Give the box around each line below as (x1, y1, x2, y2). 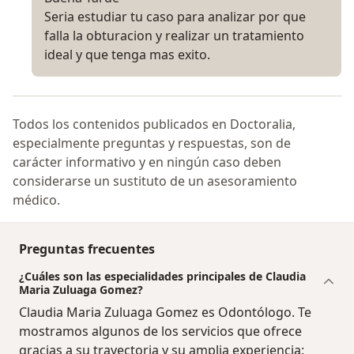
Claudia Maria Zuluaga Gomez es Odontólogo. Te (19, 303, 311, 322)
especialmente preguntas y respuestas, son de (13, 134, 291, 153)
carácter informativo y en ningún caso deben (13, 153, 281, 171)
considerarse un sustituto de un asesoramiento (13, 172, 297, 190)
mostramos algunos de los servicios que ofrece (19, 322, 302, 341)
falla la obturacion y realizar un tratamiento (44, 27, 304, 45)
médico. (13, 191, 60, 209)
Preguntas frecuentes (19, 240, 155, 258)
